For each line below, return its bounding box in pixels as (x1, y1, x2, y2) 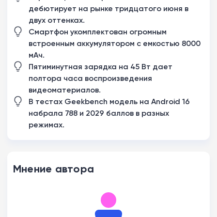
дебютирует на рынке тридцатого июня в (29, 3, 188, 14)
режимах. (29, 120, 64, 130)
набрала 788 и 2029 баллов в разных (29, 108, 169, 118)
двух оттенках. (29, 15, 85, 25)
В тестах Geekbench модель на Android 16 (29, 96, 190, 107)
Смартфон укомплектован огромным (29, 27, 167, 37)
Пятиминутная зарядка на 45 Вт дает (29, 62, 172, 72)
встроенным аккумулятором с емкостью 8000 (29, 38, 201, 48)
